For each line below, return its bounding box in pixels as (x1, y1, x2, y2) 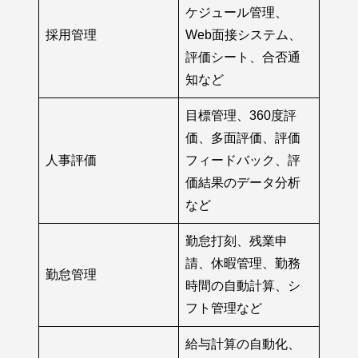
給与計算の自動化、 (185, 337, 300, 352)
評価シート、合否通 (185, 50, 300, 65)
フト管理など (185, 301, 262, 316)
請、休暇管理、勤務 (185, 257, 300, 271)
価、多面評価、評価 (185, 131, 300, 145)
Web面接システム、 (185, 28, 301, 42)
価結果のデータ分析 (185, 176, 300, 190)
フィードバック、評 (185, 153, 300, 168)
